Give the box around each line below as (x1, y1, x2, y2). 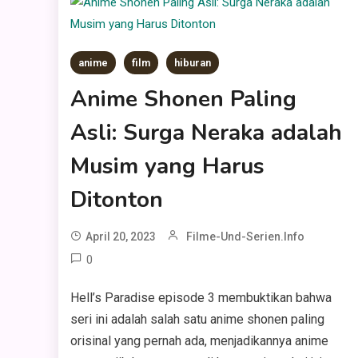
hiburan (174, 57, 212, 69)
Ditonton (70, 185, 164, 215)
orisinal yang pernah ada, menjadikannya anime (70, 333, 329, 348)
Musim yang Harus (70, 151, 265, 181)
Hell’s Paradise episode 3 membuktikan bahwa (70, 290, 332, 305)
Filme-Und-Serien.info (186, 230, 305, 243)
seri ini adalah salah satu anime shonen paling (70, 312, 325, 327)
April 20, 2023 (86, 230, 157, 243)
